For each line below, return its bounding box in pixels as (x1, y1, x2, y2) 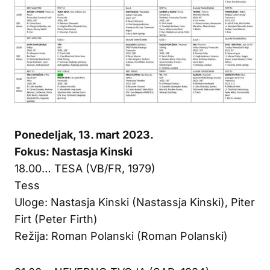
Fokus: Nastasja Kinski (14, 145, 133, 158)
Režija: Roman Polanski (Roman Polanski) (14, 229, 228, 242)
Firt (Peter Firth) (14, 212, 98, 225)
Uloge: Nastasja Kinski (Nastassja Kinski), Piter (14, 195, 255, 209)
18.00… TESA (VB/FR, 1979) (14, 162, 155, 175)
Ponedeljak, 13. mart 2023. (14, 128, 154, 141)
